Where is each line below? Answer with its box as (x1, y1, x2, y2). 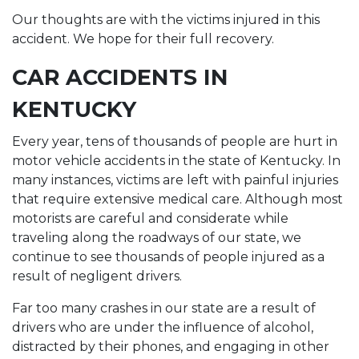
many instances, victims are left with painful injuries (12, 172, 338, 188)
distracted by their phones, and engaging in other (12, 339, 329, 354)
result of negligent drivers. (12, 268, 185, 284)
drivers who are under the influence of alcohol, (12, 320, 313, 335)
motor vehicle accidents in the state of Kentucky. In (12, 153, 341, 168)
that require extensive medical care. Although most (12, 192, 343, 207)
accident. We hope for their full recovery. (12, 31, 274, 46)
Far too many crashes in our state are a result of (12, 301, 316, 316)
